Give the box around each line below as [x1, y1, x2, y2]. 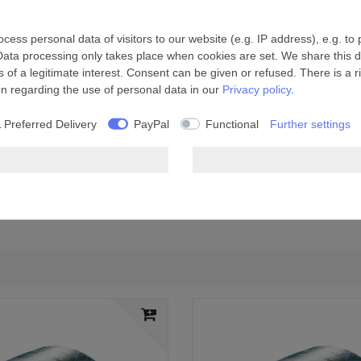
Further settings [270, 117, 351, 131]
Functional [205, 117, 259, 131]
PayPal [133, 117, 169, 131]
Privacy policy [222, 82, 291, 96]
